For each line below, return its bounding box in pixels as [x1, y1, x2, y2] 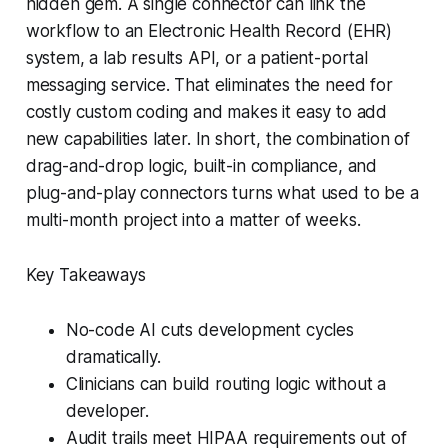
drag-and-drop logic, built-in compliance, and [25, 155, 378, 176]
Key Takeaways [25, 264, 146, 285]
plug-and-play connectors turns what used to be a [25, 182, 419, 203]
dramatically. [65, 346, 161, 367]
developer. [65, 400, 150, 421]
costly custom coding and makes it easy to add [25, 101, 388, 122]
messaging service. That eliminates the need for [25, 74, 393, 95]
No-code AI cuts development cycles [65, 319, 354, 340]
